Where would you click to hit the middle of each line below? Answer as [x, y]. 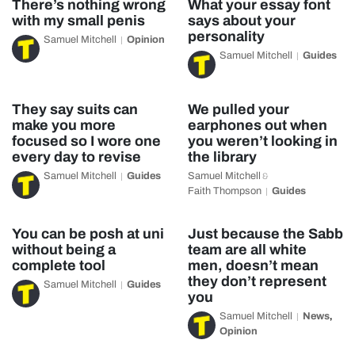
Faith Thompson [224, 191]
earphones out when [257, 125]
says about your [241, 21]
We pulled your [238, 109]
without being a [64, 250]
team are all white [247, 250]
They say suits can [75, 109]
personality [226, 36]
